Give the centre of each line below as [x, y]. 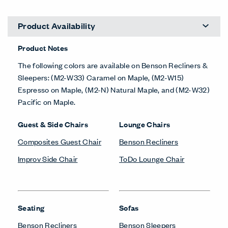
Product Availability [57, 26]
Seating [31, 207]
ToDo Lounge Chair [152, 158]
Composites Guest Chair [60, 141]
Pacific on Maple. [47, 101]
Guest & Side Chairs [53, 124]
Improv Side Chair [48, 158]
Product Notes [43, 47]
